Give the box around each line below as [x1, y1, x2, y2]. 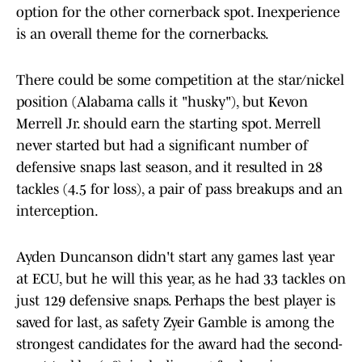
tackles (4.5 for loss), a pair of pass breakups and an [16, 181, 343, 198]
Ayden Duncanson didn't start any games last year [16, 249, 335, 266]
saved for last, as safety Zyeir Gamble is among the [16, 314, 335, 331]
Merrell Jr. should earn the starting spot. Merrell [16, 116, 321, 133]
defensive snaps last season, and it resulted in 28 [16, 159, 322, 176]
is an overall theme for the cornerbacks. [16, 26, 269, 43]
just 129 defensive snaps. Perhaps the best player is [16, 293, 335, 309]
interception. [16, 203, 99, 220]
